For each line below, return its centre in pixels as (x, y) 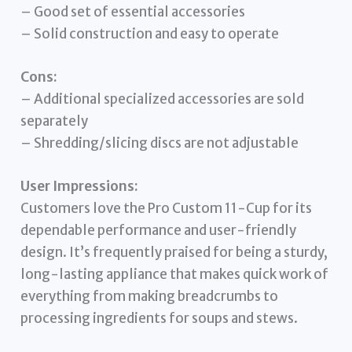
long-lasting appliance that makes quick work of (175, 275)
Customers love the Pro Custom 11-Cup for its (167, 209)
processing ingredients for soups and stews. (159, 319)
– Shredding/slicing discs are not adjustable (160, 143)
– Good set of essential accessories (133, 11)
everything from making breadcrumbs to (150, 297)
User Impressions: (80, 187)
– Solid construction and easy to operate (150, 33)
